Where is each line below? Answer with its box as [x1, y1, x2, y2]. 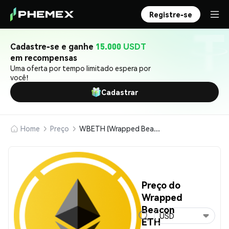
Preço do [142, 179, 180, 191]
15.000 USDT [96, 41, 146, 52]
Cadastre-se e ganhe [10, 41, 96, 52]
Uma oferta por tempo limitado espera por [10, 63, 151, 73]
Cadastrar [101, 87, 138, 97]
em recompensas [10, 52, 77, 63]
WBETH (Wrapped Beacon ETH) [154, 124, 160, 133]
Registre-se [149, 10, 192, 19]
